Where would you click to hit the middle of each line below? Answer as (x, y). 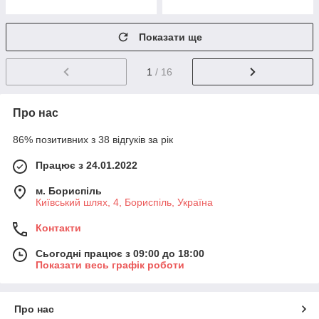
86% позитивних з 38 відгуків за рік (93, 140)
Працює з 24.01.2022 (87, 166)
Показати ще (171, 37)
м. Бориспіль (69, 191)
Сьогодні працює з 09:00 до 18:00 (120, 254)
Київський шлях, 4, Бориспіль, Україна (124, 203)
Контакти (58, 228)
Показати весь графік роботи (110, 265)
